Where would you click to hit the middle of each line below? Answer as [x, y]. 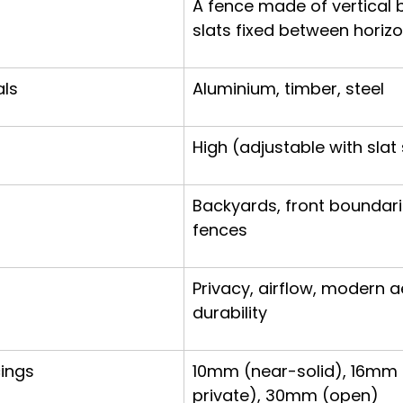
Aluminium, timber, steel [288, 89]
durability [230, 313]
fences [220, 230]
